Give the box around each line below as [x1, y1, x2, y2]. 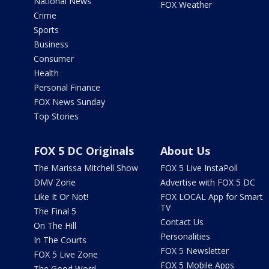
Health [34, 67, 59, 79]
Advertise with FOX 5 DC [160, 177, 255, 189]
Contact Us [160, 216, 204, 228]
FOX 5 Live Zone [34, 249, 98, 261]
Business [34, 38, 68, 50]
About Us [160, 144, 210, 159]
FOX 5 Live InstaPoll [160, 162, 238, 174]
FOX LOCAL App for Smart [160, 191, 263, 203]
